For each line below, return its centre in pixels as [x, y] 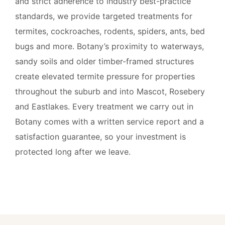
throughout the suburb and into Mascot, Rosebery [110, 91]
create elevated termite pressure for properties [105, 76]
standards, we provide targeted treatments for [104, 16]
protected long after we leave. [73, 151]
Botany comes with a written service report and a [109, 121]
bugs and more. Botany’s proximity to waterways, [109, 46]
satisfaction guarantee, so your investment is [100, 136]
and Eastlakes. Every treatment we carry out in [104, 106]
